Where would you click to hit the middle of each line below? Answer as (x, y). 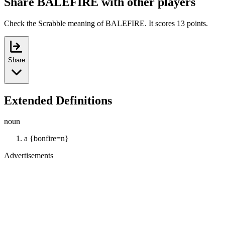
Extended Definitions (58, 100)
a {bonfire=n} (46, 139)
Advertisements (29, 156)
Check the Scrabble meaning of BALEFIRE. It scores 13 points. (106, 23)
